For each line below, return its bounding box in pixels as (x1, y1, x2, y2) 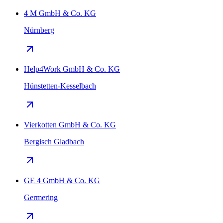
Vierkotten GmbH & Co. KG (24, 120, 116, 129)
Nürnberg (24, 26, 54, 35)
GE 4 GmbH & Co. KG (24, 176, 100, 185)
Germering (24, 193, 58, 202)
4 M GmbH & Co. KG (24, 9, 96, 18)
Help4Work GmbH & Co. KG (24, 65, 120, 74)
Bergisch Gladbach (24, 137, 84, 146)
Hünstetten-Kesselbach (24, 82, 96, 91)
